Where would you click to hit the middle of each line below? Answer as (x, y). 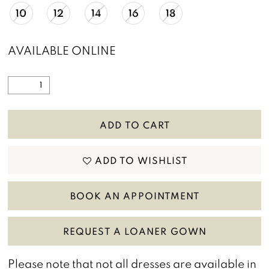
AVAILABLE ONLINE (62, 50)
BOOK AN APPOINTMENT (135, 196)
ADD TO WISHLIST (141, 160)
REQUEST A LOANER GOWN (135, 231)
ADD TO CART (135, 124)
